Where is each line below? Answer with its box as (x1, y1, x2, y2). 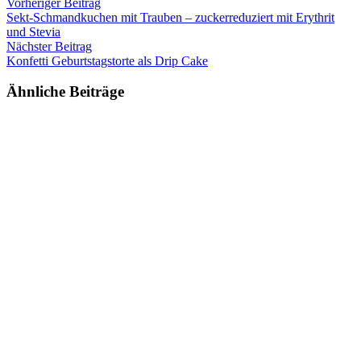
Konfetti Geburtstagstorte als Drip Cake (6, 53, 208, 68)
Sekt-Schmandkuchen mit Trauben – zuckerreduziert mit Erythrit (6, 10, 334, 24)
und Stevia (6, 24, 60, 39)
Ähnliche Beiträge (6, 83, 124, 101)
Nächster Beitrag (6, 39, 92, 53)
